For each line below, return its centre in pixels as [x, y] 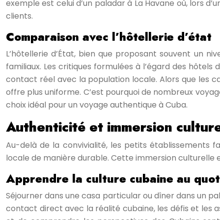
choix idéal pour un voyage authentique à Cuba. [97, 105]
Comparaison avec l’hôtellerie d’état [109, 37]
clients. [19, 16]
